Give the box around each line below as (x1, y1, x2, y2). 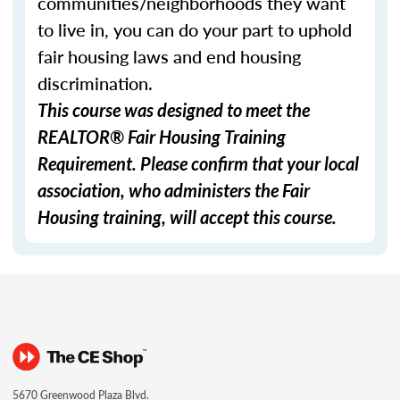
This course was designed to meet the (37, 99, 310, 121)
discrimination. (37, 71, 153, 96)
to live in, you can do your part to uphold (37, 17, 352, 42)
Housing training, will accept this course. (37, 206, 337, 228)
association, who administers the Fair (37, 179, 310, 201)
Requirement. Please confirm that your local (37, 153, 359, 174)
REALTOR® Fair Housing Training (37, 126, 286, 147)
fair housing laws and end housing (37, 44, 301, 69)
